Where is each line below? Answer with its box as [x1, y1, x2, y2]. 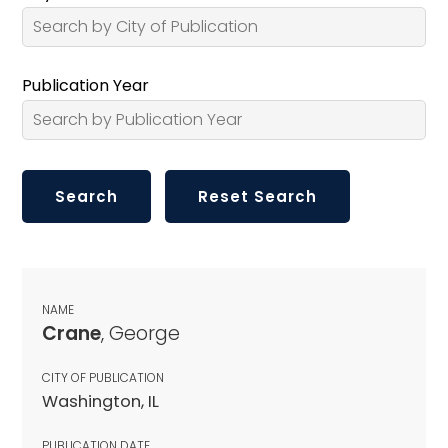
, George [101, 319, 180, 347]
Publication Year [22, 73, 149, 97]
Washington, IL [42, 389, 159, 413]
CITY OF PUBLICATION [42, 368, 164, 386]
